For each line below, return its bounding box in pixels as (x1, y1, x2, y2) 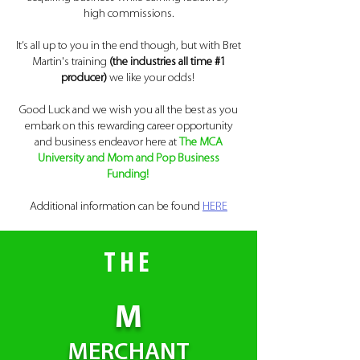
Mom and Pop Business (107, 153, 219, 165)
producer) (60, 72, 109, 84)
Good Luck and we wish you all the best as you (19, 104, 238, 117)
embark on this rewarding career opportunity (24, 121, 233, 133)
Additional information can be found (30, 201, 202, 213)
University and (38, 153, 107, 165)
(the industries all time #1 (108, 56, 226, 68)
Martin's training (31, 56, 109, 68)
